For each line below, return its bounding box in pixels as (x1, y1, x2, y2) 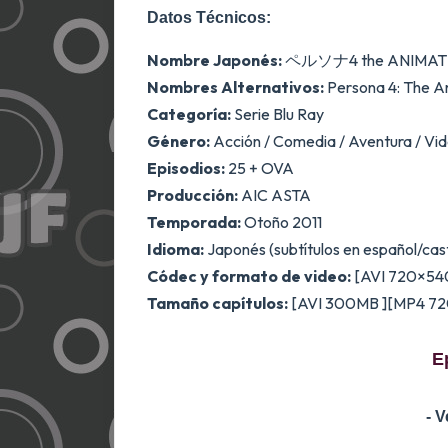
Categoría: (147, 104, 231, 124)
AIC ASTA (238, 185, 311, 205)
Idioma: (147, 239, 204, 259)
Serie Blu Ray (231, 104, 324, 124)
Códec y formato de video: (147, 266, 351, 286)
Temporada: (147, 212, 241, 232)
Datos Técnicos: (147, 9, 271, 26)
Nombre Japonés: (147, 50, 282, 70)
